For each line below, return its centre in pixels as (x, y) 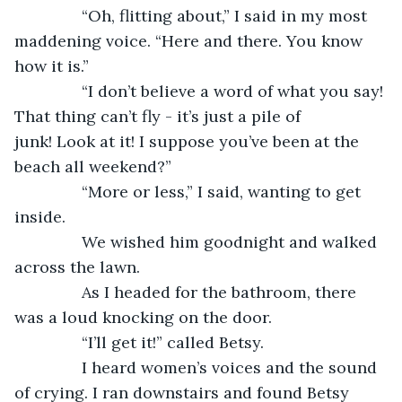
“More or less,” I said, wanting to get (199, 191)
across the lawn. (77, 267)
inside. (40, 216)
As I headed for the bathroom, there (197, 292)
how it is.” (52, 66)
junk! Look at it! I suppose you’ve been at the (189, 141)
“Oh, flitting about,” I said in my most (202, 15)
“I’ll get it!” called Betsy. (148, 342)
